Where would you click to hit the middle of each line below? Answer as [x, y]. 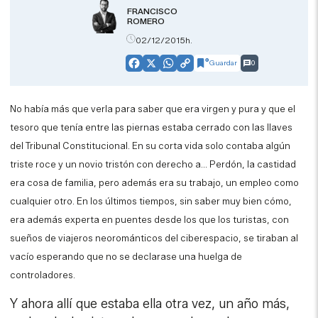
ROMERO [146, 21]
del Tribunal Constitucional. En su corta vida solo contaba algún [150, 146]
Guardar [223, 62]
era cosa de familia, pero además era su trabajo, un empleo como [155, 183]
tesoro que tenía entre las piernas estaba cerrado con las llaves [152, 127]
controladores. [43, 275]
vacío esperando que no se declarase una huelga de [126, 257]
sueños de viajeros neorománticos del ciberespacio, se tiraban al [154, 238]
